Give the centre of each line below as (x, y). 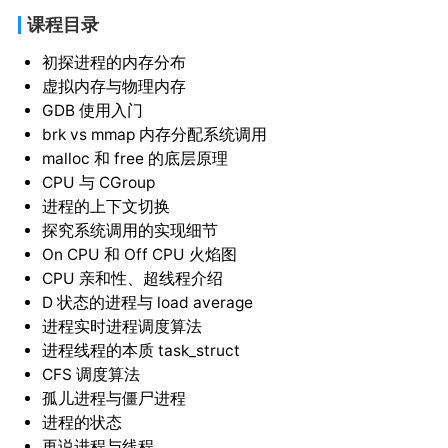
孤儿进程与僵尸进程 (113, 399)
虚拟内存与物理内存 (113, 87)
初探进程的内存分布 (113, 63)
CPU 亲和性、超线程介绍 (132, 279)
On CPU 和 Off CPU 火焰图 (139, 255)
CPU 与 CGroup (98, 183)
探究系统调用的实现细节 (129, 231)
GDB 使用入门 (92, 111)
